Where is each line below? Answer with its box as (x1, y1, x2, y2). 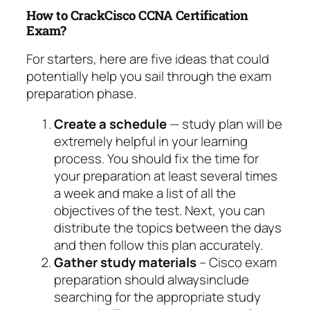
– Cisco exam (197, 253, 277, 271)
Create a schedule (54, 114, 167, 133)
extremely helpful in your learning (54, 131, 248, 150)
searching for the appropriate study (54, 287, 261, 306)
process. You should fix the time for (54, 149, 259, 167)
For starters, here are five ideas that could (26, 50, 269, 69)
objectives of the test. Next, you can (54, 201, 265, 219)
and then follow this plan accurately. (54, 235, 263, 254)
